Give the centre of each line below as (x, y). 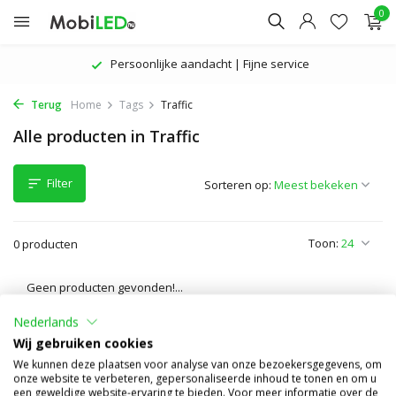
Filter (60, 183)
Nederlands (46, 322)
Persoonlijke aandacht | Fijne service (208, 64)
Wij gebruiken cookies (83, 342)
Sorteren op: (238, 185)
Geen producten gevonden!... (105, 287)
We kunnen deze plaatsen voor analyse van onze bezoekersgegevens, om (198, 363)
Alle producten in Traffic (107, 136)
